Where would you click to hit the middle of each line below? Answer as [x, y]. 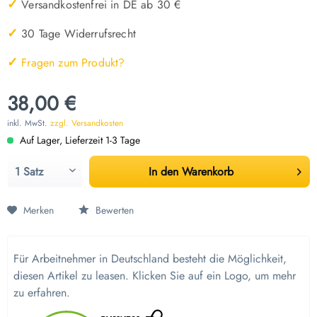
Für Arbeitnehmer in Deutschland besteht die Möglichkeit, [150, 258]
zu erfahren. [42, 292]
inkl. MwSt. [29, 123]
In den [163, 171]
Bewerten [113, 210]
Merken [39, 210]
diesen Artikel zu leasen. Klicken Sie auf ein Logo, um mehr [155, 275]
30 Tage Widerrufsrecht [77, 34]
